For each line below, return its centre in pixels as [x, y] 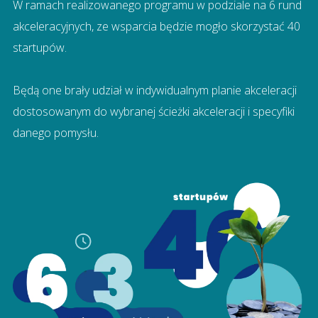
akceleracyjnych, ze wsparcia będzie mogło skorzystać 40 [156, 26]
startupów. [39, 47]
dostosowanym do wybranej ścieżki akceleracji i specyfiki [153, 111]
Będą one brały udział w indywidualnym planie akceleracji [154, 90]
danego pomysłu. [55, 132]
